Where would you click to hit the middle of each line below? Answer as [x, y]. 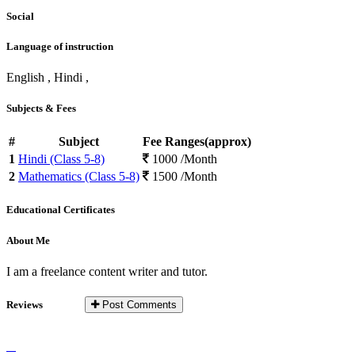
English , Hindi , [48, 77]
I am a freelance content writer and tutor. [107, 271]
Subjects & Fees [41, 109]
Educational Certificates [61, 210]
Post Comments [138, 304]
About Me [28, 240]
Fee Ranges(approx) [197, 142]
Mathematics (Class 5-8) [79, 177]
